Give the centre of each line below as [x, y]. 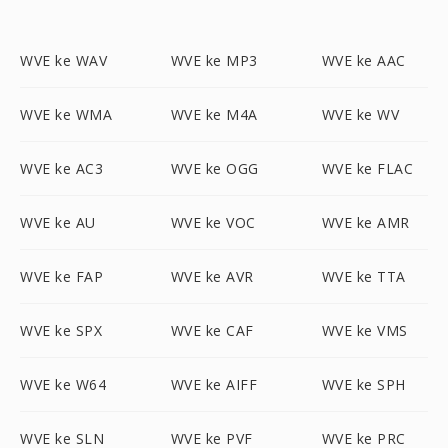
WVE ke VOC [213, 222]
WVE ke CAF [212, 330]
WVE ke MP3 [214, 60]
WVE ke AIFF [214, 384]
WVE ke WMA [66, 114]
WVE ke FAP [61, 276]
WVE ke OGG [214, 168]
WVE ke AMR [365, 222]
